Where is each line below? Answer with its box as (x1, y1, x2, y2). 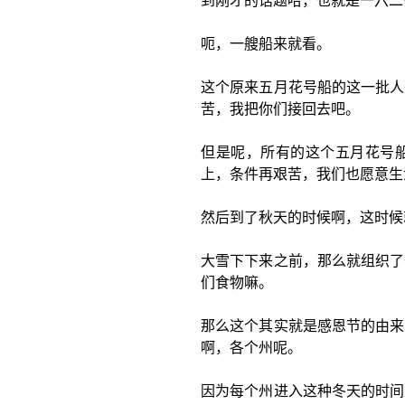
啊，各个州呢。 (201, 340, 302, 355)
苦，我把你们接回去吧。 (201, 101, 360, 117)
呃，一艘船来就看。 (201, 36, 331, 52)
